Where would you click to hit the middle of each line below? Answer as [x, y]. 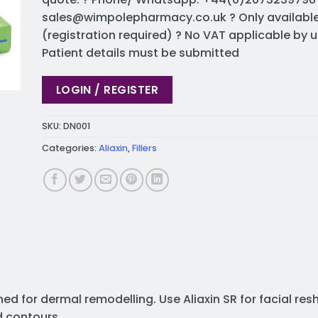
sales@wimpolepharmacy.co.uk [134, 17]
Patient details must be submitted [141, 53]
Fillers [144, 148]
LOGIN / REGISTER [107, 90]
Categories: [70, 148]
